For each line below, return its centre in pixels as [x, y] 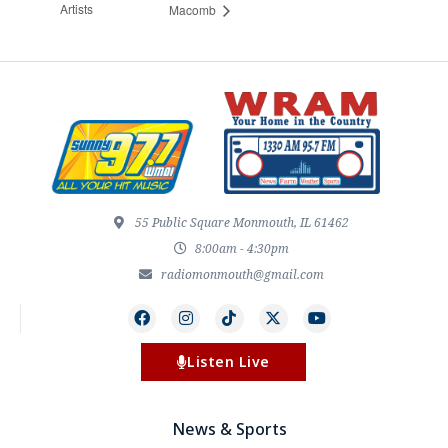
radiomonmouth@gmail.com [242, 274]
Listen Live [228, 361]
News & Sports [229, 428]
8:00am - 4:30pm [242, 248]
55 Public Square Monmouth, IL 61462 [242, 222]
